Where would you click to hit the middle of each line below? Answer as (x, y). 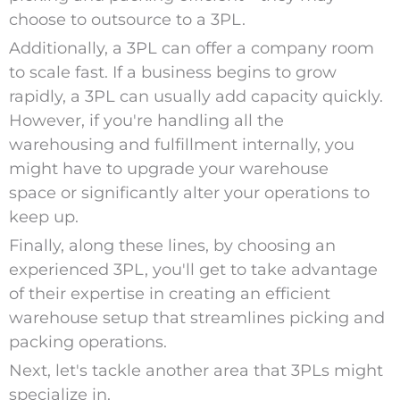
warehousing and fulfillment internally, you (181, 145)
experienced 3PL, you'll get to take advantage (193, 270)
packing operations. (87, 342)
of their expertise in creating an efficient (169, 294)
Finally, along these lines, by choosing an (172, 246)
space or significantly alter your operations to (189, 193)
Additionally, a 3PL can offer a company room (191, 49)
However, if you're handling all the (146, 121)
